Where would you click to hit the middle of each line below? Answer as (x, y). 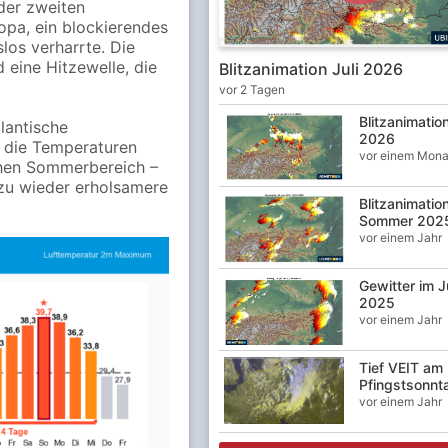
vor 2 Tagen (251, 89)
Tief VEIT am (400, 367)
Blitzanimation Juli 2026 (310, 68)
